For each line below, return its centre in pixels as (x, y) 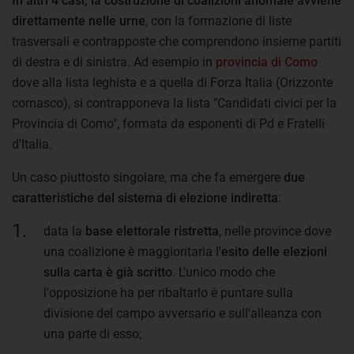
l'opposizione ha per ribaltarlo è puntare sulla (168, 292)
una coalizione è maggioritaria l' (132, 251)
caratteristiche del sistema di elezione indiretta (145, 198)
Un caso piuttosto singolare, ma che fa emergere (146, 177)
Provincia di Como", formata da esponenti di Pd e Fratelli (168, 123)
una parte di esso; (92, 333)
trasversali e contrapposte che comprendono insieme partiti (177, 41)
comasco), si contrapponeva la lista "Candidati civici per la (174, 103)
